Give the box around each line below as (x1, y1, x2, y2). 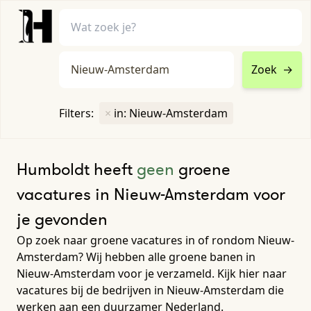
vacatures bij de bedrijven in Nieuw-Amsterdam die (17, 282, 284, 298)
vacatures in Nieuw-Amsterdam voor (17, 183, 285, 205)
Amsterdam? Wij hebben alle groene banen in (17, 249, 255, 264)
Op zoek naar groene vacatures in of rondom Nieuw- (17, 232, 294, 248)
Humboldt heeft (17, 158, 137, 180)
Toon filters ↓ (119, 118, 192, 134)
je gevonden (17, 208, 108, 230)
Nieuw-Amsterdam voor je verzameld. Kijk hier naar (17, 265, 287, 281)
